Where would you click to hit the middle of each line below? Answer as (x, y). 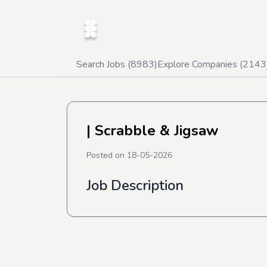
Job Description (135, 185)
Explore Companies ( (200, 64)
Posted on (107, 155)
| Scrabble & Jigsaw (152, 131)
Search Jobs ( (103, 64)
